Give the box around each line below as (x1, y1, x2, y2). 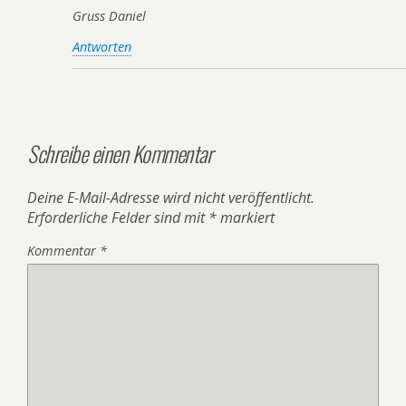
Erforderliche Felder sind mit (27, 207, 208, 227)
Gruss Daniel (72, 7, 146, 25)
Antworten (72, 37, 131, 55)
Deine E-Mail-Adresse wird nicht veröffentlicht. (27, 187, 314, 208)
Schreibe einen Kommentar (27, 136, 213, 169)
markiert (217, 207, 275, 227)
